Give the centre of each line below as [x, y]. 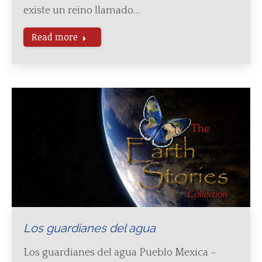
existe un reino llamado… [82, 11]
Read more [55, 37]
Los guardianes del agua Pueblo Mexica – [120, 253]
